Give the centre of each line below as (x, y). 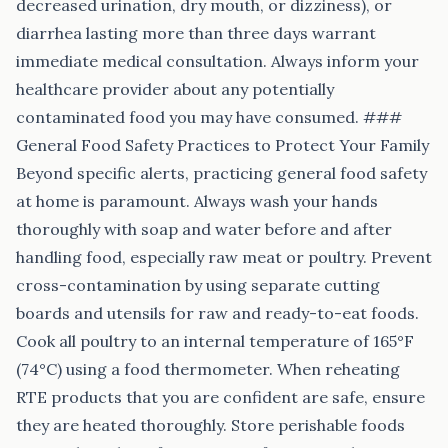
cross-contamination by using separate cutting (198, 285)
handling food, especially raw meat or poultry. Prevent (224, 257)
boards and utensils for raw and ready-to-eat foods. (217, 313)
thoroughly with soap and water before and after (204, 229)
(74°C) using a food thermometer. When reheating (208, 369)
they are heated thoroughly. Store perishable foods (210, 425)
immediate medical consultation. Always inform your (217, 61)
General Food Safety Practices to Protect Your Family (222, 145)
